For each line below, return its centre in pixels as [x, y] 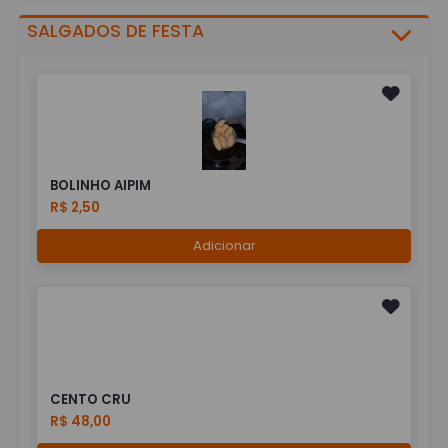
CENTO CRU [91, 400]
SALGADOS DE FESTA [116, 30]
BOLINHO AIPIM [101, 186]
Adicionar [224, 246]
